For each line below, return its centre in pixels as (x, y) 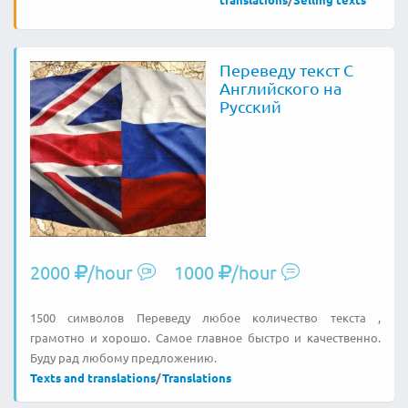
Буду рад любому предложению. (123, 357)
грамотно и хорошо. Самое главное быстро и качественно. (205, 337)
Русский (250, 106)
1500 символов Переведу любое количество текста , (205, 317)
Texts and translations (93, 377)
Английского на (280, 88)
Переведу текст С (286, 70)
